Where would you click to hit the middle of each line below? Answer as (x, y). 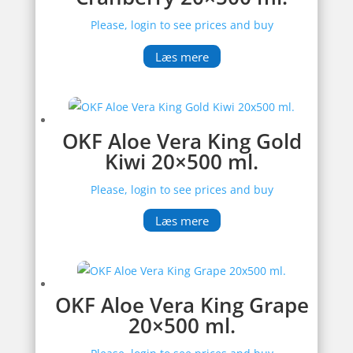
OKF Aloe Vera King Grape (182, 305)
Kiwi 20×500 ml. (182, 161)
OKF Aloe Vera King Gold (182, 141)
